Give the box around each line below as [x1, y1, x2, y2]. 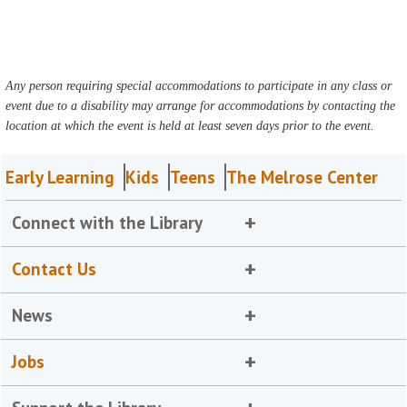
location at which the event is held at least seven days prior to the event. [5, 119, 375, 133]
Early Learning [5, 166, 115, 188]
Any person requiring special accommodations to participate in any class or [5, 79, 392, 93]
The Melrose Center [226, 166, 379, 188]
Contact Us [12, 258, 97, 280]
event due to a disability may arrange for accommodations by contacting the [5, 99, 396, 113]
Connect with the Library [12, 212, 203, 233]
